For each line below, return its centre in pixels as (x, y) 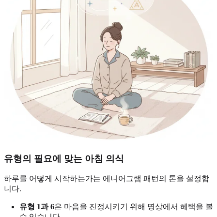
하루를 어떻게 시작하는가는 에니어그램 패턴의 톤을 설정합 (107, 179)
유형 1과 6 (37, 207)
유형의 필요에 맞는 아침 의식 (64, 158)
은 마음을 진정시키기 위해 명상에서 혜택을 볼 (134, 207)
